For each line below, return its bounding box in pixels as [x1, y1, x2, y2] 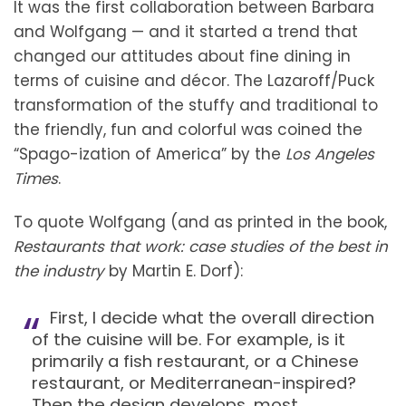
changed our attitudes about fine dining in [14, 45, 351, 68]
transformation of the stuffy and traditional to [14, 94, 378, 117]
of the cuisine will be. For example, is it [32, 327, 345, 353]
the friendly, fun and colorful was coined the [14, 119, 362, 141]
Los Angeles [285, 143, 374, 166]
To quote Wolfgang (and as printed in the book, [14, 211, 387, 234]
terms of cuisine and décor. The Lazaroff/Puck [14, 70, 374, 92]
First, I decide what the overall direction [50, 305, 374, 331]
